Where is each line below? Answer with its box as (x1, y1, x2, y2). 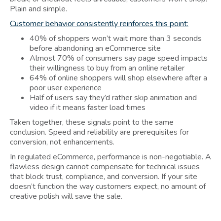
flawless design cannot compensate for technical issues (10, 161, 200, 172)
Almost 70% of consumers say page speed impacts (30, 52, 208, 64)
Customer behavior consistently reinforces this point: (10, 18, 188, 29)
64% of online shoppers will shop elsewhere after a (30, 72, 207, 83)
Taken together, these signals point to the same (10, 116, 174, 128)
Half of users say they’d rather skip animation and (30, 92, 197, 103)
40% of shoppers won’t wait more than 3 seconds (30, 33, 202, 44)
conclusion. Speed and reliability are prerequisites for (10, 126, 189, 138)
